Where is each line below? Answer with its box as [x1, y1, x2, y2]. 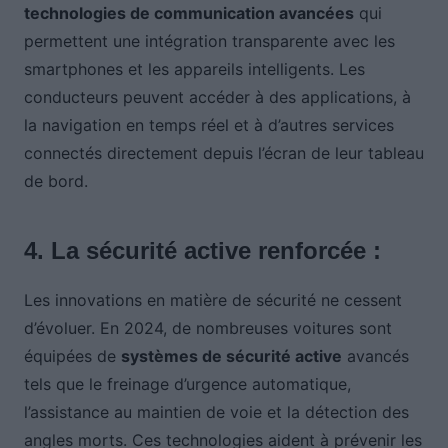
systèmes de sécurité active [120, 346, 342, 367]
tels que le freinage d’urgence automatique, [23, 374, 351, 395]
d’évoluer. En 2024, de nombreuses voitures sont [23, 318, 392, 339]
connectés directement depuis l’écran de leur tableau [23, 143, 424, 164]
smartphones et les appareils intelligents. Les [23, 59, 365, 80]
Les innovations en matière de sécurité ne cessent [23, 290, 402, 311]
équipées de [23, 346, 121, 367]
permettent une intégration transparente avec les [23, 31, 395, 52]
